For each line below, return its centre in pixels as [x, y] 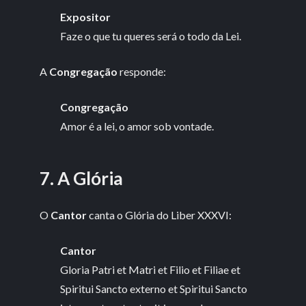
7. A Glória [82, 179]
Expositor [86, 16]
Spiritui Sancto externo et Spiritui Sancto [154, 288]
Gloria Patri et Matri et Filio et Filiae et [151, 269]
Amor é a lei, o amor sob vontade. [137, 126]
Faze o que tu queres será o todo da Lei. [151, 36]
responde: [142, 71]
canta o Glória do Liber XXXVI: [159, 214]
